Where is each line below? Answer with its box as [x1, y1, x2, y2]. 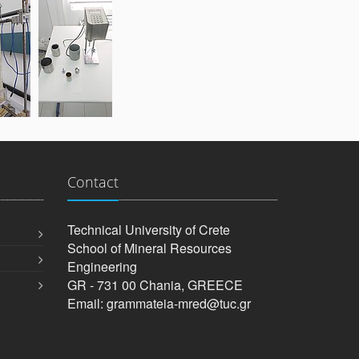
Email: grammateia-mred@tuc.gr [67, 294, 251, 313]
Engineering [67, 257, 137, 276]
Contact [67, 172, 119, 192]
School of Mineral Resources [67, 239, 232, 257]
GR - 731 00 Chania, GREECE [67, 276, 243, 294]
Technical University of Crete [67, 220, 230, 239]
